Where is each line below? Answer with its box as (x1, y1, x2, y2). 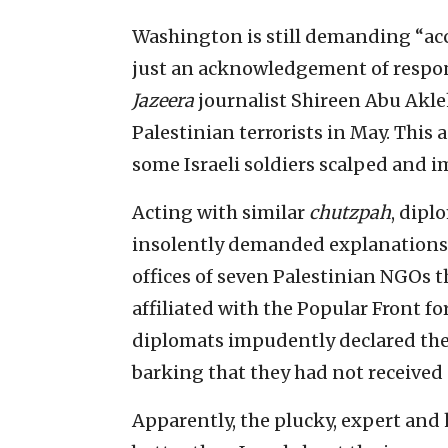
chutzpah (309, 200, 391, 224)
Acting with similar (132, 200, 309, 224)
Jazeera (132, 88, 194, 112)
